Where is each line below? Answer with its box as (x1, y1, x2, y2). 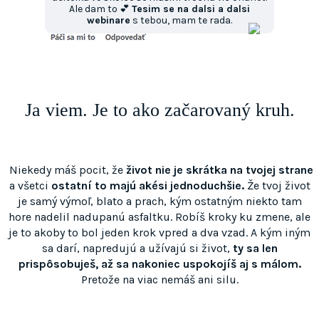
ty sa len (232, 241, 278, 256)
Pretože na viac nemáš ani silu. (80, 273, 239, 287)
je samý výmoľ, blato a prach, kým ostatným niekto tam (17, 194, 302, 209)
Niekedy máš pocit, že (6, 163, 126, 177)
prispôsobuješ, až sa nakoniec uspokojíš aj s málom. (18, 257, 301, 271)
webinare (87, 14, 130, 27)
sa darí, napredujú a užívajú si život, (41, 241, 233, 256)
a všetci (9, 179, 48, 193)
